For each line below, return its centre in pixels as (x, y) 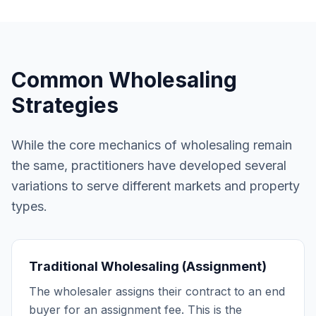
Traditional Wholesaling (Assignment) (148, 266)
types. (29, 206)
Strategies (65, 105)
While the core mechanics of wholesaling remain (152, 145)
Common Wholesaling (124, 80)
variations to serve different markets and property (156, 186)
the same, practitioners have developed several (149, 165)
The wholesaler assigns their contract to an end (157, 291)
